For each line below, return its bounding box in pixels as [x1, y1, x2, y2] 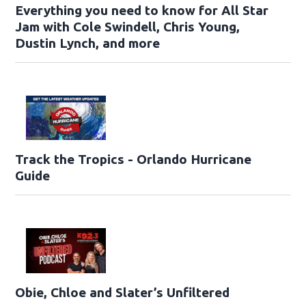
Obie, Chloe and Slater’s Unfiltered [15, 285, 230, 301]
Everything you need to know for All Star [15, 2, 269, 18]
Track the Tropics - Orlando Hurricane [15, 152, 252, 167]
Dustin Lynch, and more [15, 35, 161, 51]
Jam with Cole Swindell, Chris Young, [15, 18, 240, 34]
